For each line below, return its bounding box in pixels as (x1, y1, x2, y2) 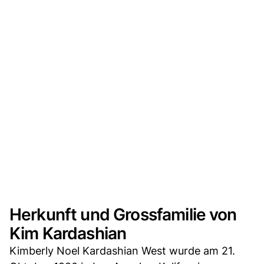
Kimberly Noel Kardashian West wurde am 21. (9, 245, 235, 257)
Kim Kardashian (9, 223, 127, 243)
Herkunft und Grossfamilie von (9, 204, 237, 225)
